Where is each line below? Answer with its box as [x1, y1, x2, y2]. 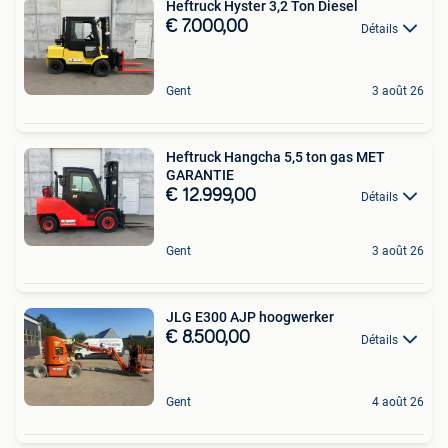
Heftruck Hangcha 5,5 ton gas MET [166, 149, 385, 166]
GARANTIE [166, 167, 234, 184]
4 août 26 [372, 395, 424, 410]
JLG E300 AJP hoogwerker [166, 309, 334, 326]
